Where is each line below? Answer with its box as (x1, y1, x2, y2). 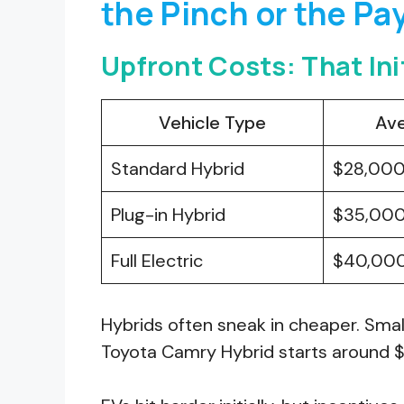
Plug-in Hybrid (111, 202, 225, 226)
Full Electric (111, 248, 203, 272)
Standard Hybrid (111, 156, 244, 180)
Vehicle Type (159, 110, 266, 134)
